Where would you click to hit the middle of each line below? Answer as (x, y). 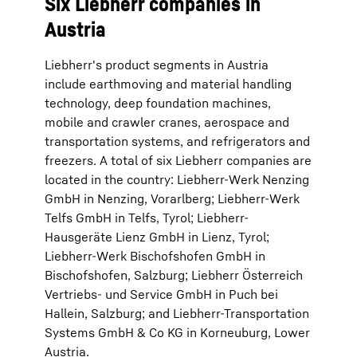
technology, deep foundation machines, (158, 103)
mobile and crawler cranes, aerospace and (167, 122)
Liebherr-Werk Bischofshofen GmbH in (155, 256)
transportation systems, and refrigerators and (177, 141)
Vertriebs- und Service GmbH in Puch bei (161, 294)
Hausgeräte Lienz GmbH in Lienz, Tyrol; (157, 237)
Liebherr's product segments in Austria (157, 65)
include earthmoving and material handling (168, 84)
